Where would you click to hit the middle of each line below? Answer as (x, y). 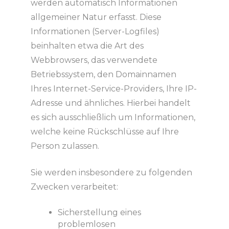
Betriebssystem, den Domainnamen (103, 74)
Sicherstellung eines (99, 212)
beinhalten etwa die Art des (87, 45)
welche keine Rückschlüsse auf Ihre (105, 131)
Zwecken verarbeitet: (74, 187)
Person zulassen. (65, 146)
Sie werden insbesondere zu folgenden (111, 172)
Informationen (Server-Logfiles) (95, 31)
